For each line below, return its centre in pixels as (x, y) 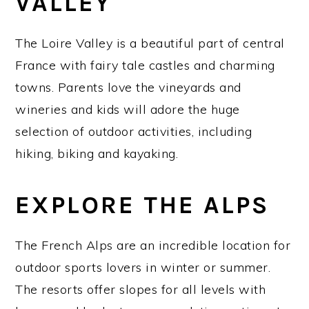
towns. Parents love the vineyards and (128, 87)
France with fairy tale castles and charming (145, 65)
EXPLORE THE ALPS (142, 205)
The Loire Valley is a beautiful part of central (150, 43)
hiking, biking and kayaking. (97, 153)
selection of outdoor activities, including (134, 131)
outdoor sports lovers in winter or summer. (143, 267)
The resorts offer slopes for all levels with (141, 289)
